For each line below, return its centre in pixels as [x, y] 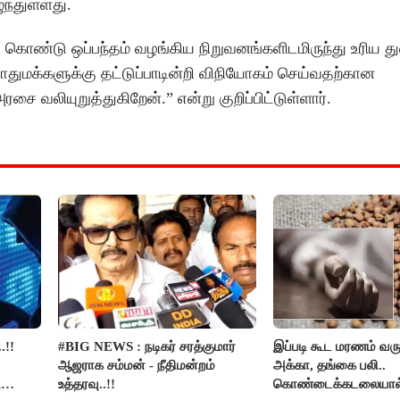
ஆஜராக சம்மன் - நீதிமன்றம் [137, 366]
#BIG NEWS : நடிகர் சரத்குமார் [147, 347]
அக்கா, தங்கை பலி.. [329, 366]
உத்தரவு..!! [87, 384]
